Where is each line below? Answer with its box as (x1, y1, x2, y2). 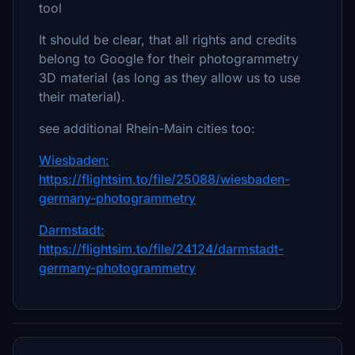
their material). (39, 89, 125, 105)
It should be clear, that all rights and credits (39, 32, 296, 48)
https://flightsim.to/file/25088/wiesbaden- (39, 171, 290, 187)
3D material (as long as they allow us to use (39, 70, 300, 86)
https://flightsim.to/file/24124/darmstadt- (39, 241, 284, 257)
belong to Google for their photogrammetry (39, 51, 299, 67)
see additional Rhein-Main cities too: (39, 120, 255, 136)
